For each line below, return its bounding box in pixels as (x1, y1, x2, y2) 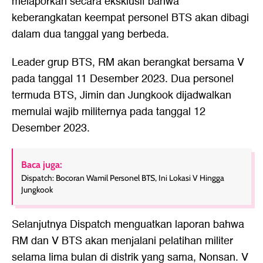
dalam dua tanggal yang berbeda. (12, 26, 169, 43)
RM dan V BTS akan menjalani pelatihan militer (12, 232, 233, 249)
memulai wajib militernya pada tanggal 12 (12, 103, 205, 120)
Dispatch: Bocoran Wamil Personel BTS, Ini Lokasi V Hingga (21, 173, 224, 183)
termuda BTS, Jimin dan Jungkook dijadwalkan (12, 87, 231, 104)
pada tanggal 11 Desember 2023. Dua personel (12, 70, 234, 87)
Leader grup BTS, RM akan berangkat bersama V (12, 54, 244, 71)
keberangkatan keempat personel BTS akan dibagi (12, 9, 249, 26)
